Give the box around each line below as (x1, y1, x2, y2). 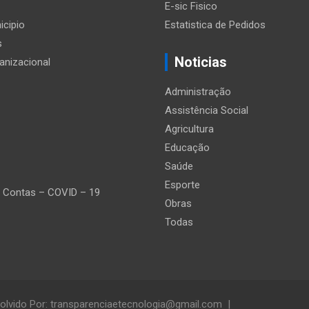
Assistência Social (165, 103, 248, 117)
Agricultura (165, 122, 214, 135)
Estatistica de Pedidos (165, 18, 266, 31)
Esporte (165, 178, 200, 191)
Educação (165, 141, 210, 154)
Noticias (175, 53, 227, 70)
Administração (165, 85, 231, 98)
